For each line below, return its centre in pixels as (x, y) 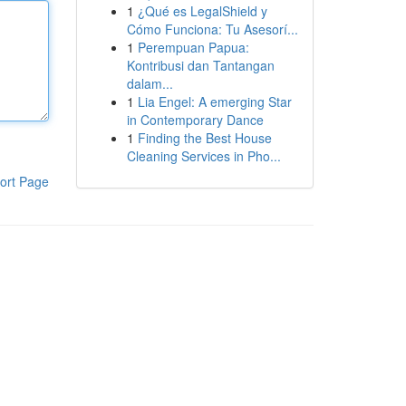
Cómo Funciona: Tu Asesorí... (212, 29)
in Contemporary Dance (195, 120)
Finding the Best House (204, 138)
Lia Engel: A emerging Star (214, 101)
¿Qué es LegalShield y (202, 11)
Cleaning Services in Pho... (203, 156)
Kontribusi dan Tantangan (200, 65)
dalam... (150, 83)
